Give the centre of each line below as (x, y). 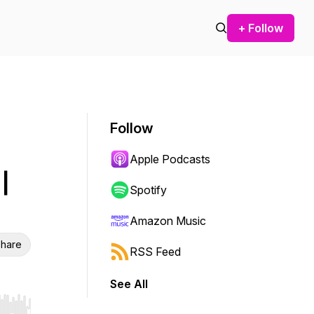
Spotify (148, 190)
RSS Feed (155, 252)
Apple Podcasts (170, 159)
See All (129, 284)
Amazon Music (168, 221)
